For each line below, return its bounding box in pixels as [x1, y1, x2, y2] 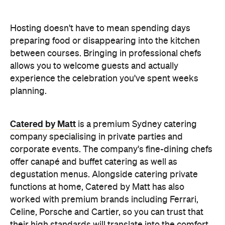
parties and [138, 87, 183, 96]
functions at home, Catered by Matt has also [10, 138, 184, 147]
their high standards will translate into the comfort [10, 175, 208, 184]
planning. [10, 42, 47, 51]
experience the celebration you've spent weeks [10, 29, 198, 38]
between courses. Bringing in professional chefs [10, 4, 201, 13]
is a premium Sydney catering [76, 75, 197, 84]
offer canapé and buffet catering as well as [10, 113, 177, 122]
